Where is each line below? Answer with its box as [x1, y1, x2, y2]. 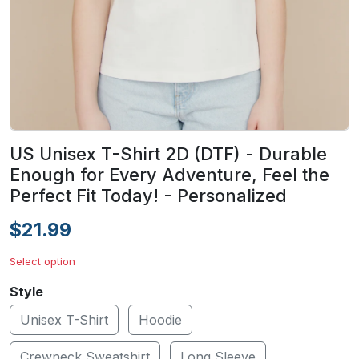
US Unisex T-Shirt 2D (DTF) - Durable [10, 143, 327, 164]
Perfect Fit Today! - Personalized [10, 185, 287, 206]
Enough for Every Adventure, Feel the [10, 164, 329, 185]
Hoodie [139, 312, 182, 328]
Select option [10, 255, 75, 268]
